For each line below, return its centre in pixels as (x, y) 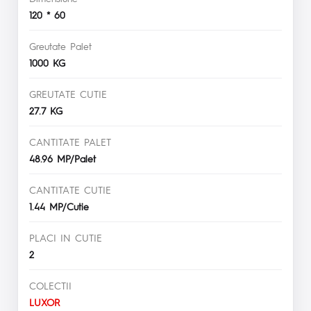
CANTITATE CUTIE (70, 189)
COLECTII (50, 285)
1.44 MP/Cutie (59, 206)
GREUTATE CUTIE (68, 93)
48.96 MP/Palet (62, 158)
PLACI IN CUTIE (66, 237)
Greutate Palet (60, 45)
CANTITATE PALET (70, 141)
